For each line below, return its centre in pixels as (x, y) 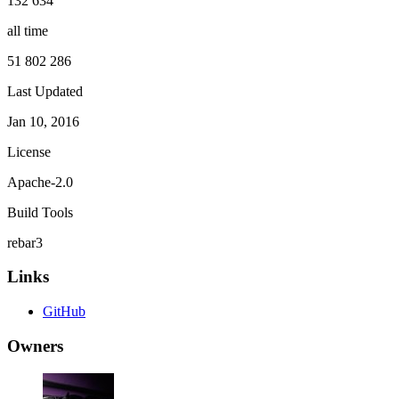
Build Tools (40, 212)
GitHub (64, 312)
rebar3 (25, 242)
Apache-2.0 (40, 182)
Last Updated (45, 91)
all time (28, 30)
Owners (35, 346)
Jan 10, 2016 (43, 121)
